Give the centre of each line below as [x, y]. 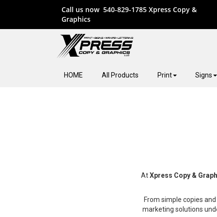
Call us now [82, 9]
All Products [120, 75]
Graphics [76, 19]
